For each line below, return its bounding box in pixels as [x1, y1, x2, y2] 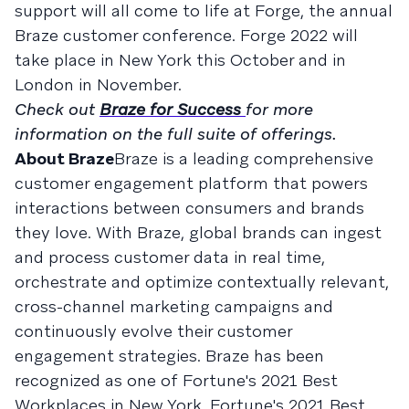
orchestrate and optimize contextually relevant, [15, 271, 389, 292]
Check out [15, 99, 100, 120]
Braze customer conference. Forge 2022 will [15, 25, 358, 46]
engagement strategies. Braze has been [15, 345, 324, 366]
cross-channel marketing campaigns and [15, 296, 333, 317]
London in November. [15, 74, 182, 95]
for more [246, 99, 313, 120]
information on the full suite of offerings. [15, 123, 336, 144]
